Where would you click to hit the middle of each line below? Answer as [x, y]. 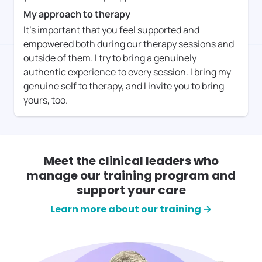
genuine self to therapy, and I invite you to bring [124, 86]
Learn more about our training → [131, 209]
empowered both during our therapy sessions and [129, 44]
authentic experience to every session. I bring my [127, 72]
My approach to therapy [77, 14]
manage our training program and [131, 176]
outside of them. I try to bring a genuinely [110, 58]
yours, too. [46, 100]
